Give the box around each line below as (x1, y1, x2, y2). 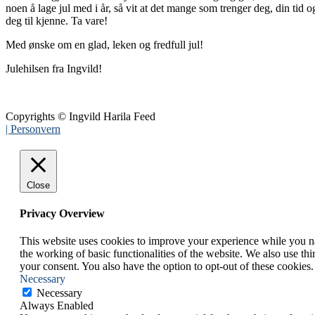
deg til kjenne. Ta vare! (6, 14, 108, 27)
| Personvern (6, 122, 60, 135)
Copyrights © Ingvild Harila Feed (6, 110, 155, 122)
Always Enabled (20, 300, 94, 312)
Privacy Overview (20, 207, 105, 220)
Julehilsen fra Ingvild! (6, 62, 102, 75)
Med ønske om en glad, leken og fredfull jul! (6, 38, 203, 51)
